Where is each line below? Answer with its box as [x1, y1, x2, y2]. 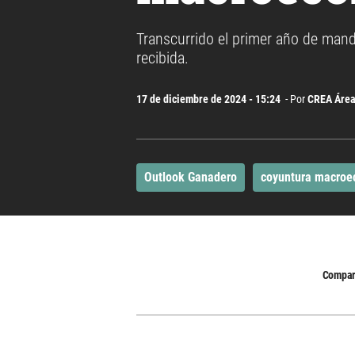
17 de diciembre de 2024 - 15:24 [136, 93, 283, 106]
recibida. [136, 48, 189, 68]
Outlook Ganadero [144, 170, 237, 185]
